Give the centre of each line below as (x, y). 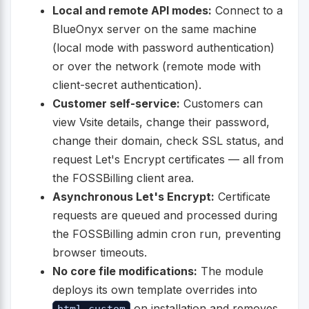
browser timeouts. (100, 253)
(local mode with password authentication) (163, 48)
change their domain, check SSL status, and (168, 141)
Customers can (221, 104)
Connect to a (247, 11)
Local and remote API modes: (132, 11)
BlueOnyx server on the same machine (154, 29)
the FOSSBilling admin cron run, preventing (167, 234)
